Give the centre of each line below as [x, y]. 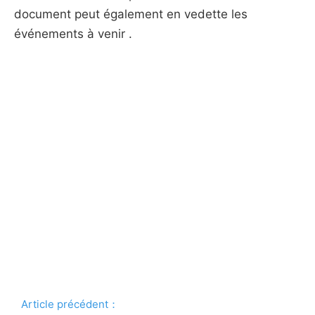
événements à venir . [73, 34]
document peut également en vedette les [131, 14]
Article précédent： [70, 304]
